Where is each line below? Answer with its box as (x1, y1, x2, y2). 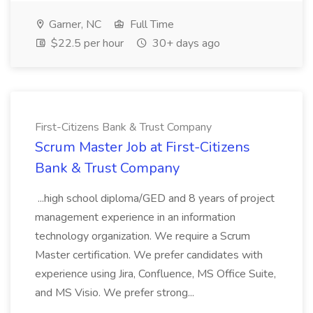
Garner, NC (46, 17, 101, 32)
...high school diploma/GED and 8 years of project (35, 191, 275, 206)
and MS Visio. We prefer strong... (35, 285, 197, 300)
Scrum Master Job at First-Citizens (35, 138, 250, 156)
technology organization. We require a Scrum (35, 228, 250, 244)
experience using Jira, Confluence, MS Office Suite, (35, 266, 276, 282)
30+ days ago (150, 36, 220, 51)
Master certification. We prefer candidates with (35, 247, 263, 263)
